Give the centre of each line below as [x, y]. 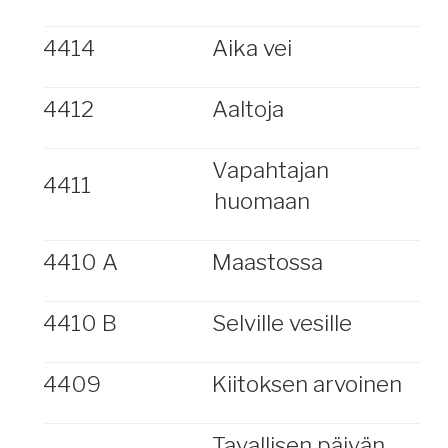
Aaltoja [247, 109]
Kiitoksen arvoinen [306, 384]
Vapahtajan [270, 170]
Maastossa [267, 262]
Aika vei [251, 48]
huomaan [261, 201]
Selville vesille [281, 323]
